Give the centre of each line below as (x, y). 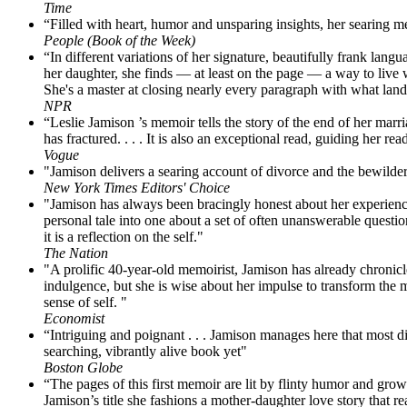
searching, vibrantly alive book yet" (145, 351)
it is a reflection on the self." (124, 236)
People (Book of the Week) (119, 40)
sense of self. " (85, 302)
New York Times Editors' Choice (137, 187)
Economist (74, 318)
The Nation (76, 253)
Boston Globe (83, 367)
